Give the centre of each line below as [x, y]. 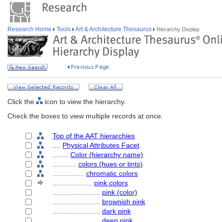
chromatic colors [112, 173]
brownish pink [124, 202]
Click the [22, 102]
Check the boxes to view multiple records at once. [85, 116]
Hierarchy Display [177, 29]
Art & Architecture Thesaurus [114, 29]
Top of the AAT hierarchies [94, 136]
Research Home [30, 29]
